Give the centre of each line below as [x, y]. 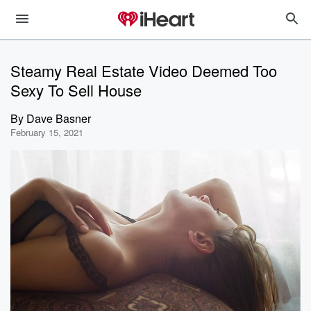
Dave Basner [59, 118]
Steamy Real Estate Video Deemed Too [144, 70]
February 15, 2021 [47, 132]
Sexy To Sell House [76, 90]
